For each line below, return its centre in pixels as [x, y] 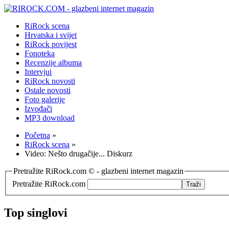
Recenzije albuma [53, 63]
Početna [37, 135]
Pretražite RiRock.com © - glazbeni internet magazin [98, 171]
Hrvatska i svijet [51, 35]
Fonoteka [40, 53]
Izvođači [38, 109]
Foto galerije [45, 99]
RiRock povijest [51, 44]
